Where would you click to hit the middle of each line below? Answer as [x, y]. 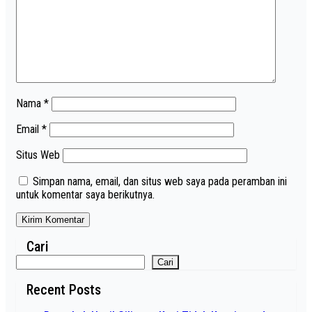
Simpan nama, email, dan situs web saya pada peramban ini [160, 181]
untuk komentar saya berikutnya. [85, 194]
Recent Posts [64, 289]
